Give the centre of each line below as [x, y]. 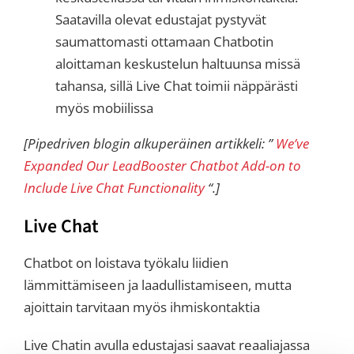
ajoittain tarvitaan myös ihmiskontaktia [142, 307]
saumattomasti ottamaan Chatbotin [164, 42]
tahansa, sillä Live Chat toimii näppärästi [177, 86]
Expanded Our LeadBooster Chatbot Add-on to [162, 166]
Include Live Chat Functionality [114, 188]
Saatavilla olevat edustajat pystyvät [161, 20]
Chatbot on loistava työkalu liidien [126, 263]
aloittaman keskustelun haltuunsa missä [178, 64]
